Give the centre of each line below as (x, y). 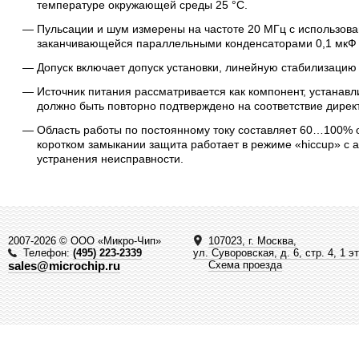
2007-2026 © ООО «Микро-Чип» (85, 241)
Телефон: (48, 253)
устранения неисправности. (110, 159)
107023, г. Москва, (252, 241)
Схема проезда (245, 265)
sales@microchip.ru (64, 266)
